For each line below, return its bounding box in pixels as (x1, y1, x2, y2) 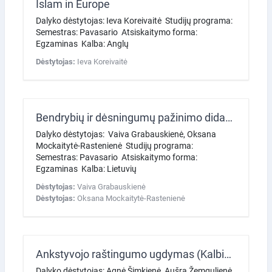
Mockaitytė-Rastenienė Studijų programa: (36, 140, 197, 151)
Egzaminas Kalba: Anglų (36, 38, 131, 49)
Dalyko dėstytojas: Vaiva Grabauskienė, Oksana (36, 129, 216, 139)
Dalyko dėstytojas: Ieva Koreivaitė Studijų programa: (36, 15, 236, 25)
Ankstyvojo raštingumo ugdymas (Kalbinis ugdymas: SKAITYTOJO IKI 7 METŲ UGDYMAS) (224, 247, 231, 260)
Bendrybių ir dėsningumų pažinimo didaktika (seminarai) (225, 110, 233, 124)
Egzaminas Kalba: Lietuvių (36, 163, 138, 174)
